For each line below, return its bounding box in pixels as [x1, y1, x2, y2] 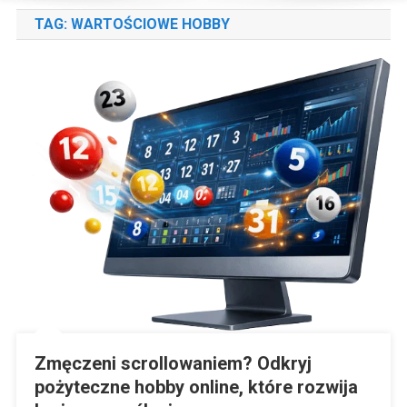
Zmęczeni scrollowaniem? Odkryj [34, 352, 312, 374]
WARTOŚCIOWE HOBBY [70, 15, 230, 33]
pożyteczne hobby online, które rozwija [34, 375, 358, 398]
